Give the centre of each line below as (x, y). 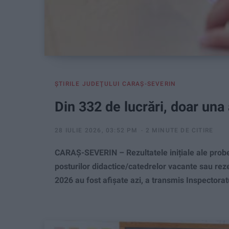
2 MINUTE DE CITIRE (179, 131)
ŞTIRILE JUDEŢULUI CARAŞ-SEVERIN (116, 84)
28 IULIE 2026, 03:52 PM (96, 131)
